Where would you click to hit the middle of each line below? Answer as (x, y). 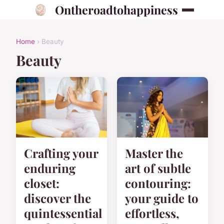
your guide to (162, 198)
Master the (154, 153)
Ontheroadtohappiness (117, 10)
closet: (42, 183)
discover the (57, 198)
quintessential (63, 213)
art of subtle (158, 168)
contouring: (158, 183)
